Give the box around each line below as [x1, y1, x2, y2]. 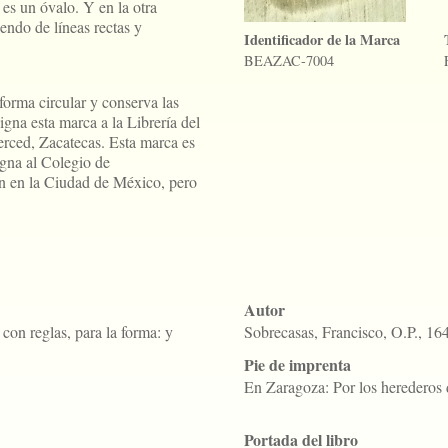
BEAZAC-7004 [244, 51, 334, 70]
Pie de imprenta [244, 353, 351, 376]
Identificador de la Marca [244, 29, 400, 50]
